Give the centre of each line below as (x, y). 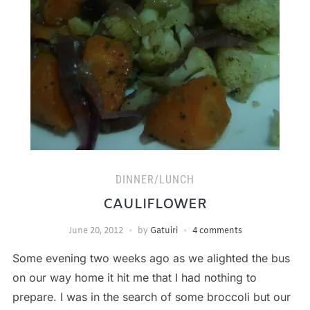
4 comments (217, 231)
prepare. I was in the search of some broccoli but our (151, 297)
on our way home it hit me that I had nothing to (134, 277)
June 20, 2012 (95, 231)
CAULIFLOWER (155, 204)
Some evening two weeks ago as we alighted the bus (151, 258)
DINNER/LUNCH (155, 179)
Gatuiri (164, 231)
